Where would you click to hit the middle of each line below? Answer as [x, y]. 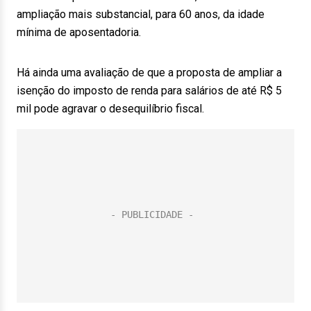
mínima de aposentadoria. [79, 32]
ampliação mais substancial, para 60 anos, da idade [141, 14]
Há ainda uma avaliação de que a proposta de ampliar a [149, 73]
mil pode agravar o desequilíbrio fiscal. [110, 109]
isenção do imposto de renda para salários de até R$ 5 [149, 91]
